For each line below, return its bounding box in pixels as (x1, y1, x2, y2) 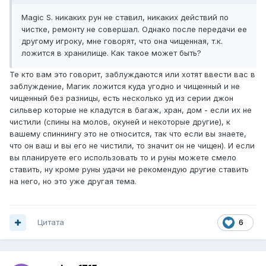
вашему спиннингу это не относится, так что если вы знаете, (9, 129, 246, 139)
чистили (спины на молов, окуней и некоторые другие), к (9, 117, 230, 127)
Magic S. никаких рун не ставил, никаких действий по (21, 12, 229, 23)
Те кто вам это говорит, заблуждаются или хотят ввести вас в (9, 69, 255, 80)
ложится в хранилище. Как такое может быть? (21, 48, 201, 58)
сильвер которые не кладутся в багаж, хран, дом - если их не (9, 105, 252, 115)
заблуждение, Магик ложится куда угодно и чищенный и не (9, 81, 240, 91)
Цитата (37, 217, 64, 227)
